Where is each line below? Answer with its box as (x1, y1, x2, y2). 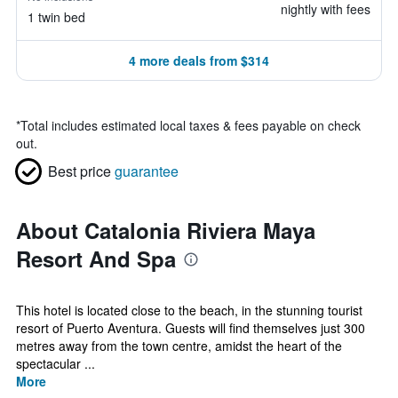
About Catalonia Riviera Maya (16, 215, 315, 245)
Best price (48, 161, 111, 181)
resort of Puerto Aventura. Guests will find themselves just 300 (16, 319, 365, 337)
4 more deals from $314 (129, 52, 269, 69)
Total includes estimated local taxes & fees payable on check (20, 116, 361, 134)
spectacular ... (16, 354, 95, 372)
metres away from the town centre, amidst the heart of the (16, 337, 342, 354)
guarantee (115, 161, 179, 181)
